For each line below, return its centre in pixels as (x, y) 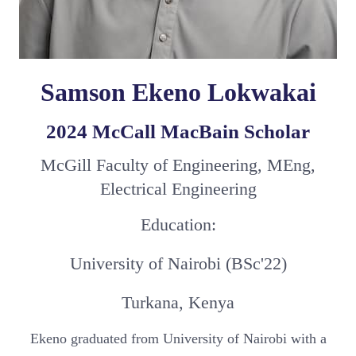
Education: (178, 224)
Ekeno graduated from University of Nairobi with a (178, 338)
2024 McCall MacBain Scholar (178, 131)
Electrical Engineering (178, 188)
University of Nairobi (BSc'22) (178, 263)
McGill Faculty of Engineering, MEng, (178, 164)
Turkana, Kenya (178, 302)
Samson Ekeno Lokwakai (178, 92)
